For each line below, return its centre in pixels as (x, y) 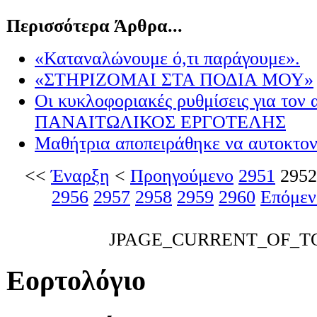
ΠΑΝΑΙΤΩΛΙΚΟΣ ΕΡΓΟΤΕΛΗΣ (160, 122)
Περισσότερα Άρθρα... (94, 26)
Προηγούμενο (182, 176)
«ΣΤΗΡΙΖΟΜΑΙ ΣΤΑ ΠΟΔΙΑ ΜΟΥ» (174, 80)
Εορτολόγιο (76, 281)
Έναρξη (80, 176)
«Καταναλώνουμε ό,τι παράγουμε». (167, 59)
